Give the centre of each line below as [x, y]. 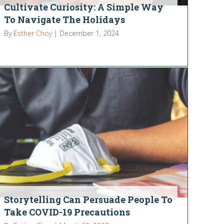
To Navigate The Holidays [65, 20]
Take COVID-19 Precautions [67, 212]
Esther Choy [33, 33]
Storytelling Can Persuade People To [88, 199]
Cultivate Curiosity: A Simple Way [84, 7]
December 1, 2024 [89, 33]
